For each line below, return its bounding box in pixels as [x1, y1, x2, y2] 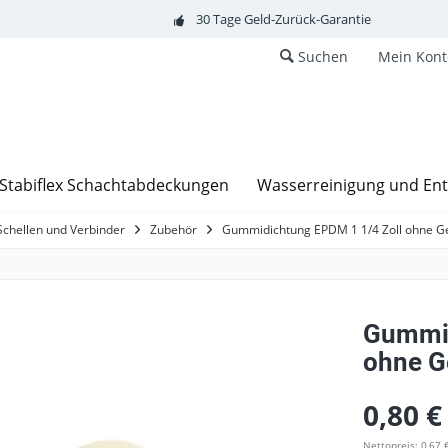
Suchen [298, 47, 348, 66]
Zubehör [150, 220, 197, 238]
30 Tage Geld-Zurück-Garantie [195, 9, 371, 28]
